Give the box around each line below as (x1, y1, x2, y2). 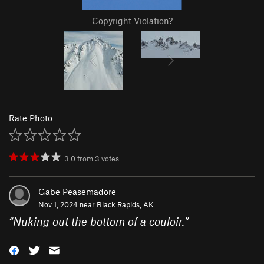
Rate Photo (9, 113, 52, 124)
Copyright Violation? (91, 15, 173, 27)
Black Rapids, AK (97, 200, 154, 210)
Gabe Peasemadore (38, 186, 116, 197)
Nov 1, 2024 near (38, 200, 97, 210)
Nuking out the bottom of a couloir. (13, 214, 184, 229)
